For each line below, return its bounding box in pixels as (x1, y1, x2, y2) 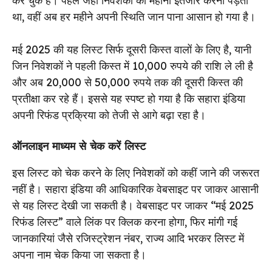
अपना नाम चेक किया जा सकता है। (12, 247, 146, 262)
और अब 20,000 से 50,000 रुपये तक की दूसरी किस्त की (12, 75, 243, 89)
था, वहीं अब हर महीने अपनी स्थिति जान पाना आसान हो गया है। (12, 9, 256, 24)
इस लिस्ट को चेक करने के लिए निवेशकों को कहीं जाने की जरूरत (12, 165, 259, 180)
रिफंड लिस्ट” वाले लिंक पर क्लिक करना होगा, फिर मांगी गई (12, 214, 237, 229)
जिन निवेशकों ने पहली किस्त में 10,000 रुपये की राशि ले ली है (12, 58, 253, 73)
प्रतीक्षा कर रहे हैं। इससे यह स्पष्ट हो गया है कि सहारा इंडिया (12, 91, 245, 106)
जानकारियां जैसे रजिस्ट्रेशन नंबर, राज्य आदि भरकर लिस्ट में (12, 231, 244, 245)
